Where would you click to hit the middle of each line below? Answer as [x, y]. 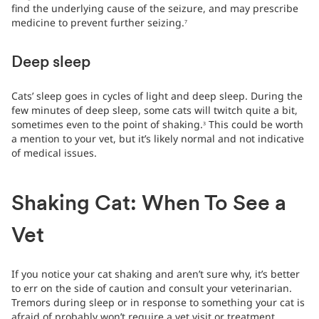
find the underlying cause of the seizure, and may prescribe [155, 9]
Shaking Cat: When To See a [149, 205]
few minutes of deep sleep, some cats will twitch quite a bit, [155, 110]
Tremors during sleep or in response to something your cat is [158, 303]
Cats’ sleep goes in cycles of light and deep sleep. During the [157, 96]
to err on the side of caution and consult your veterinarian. [152, 288]
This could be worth [255, 125]
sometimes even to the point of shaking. [107, 125]
